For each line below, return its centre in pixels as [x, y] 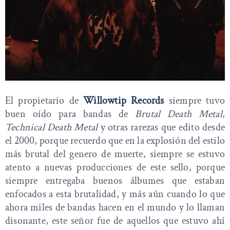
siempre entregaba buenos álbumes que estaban [115, 181]
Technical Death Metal [52, 127]
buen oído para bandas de [70, 114]
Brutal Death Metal [179, 114]
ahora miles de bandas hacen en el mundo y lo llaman [115, 207]
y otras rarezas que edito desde [161, 127]
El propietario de [44, 101]
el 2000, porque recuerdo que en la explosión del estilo [115, 141]
